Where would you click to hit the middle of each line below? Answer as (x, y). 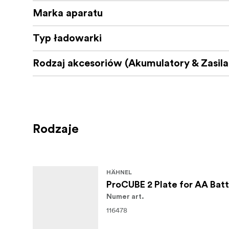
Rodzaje (56, 130)
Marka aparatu (68, 14)
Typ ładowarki (67, 39)
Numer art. (125, 197)
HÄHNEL (119, 173)
